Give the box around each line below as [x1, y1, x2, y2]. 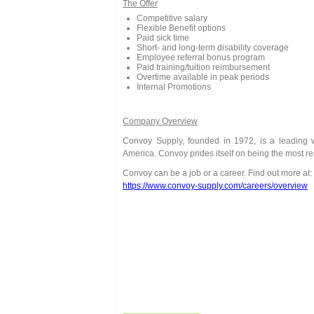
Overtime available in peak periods [137, 72, 269, 82]
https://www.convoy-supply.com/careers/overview [123, 181, 308, 191]
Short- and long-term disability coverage [137, 43, 289, 53]
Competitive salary [137, 13, 207, 23]
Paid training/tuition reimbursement [137, 62, 270, 72]
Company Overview [123, 116, 198, 126]
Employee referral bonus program [137, 53, 265, 62]
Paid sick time [137, 33, 189, 43]
